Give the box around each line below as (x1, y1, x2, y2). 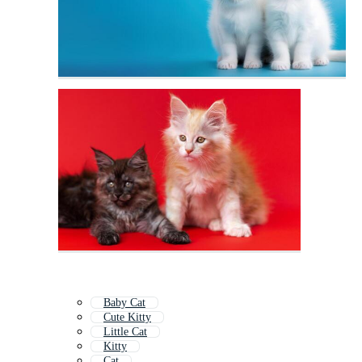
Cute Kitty (103, 311, 151, 324)
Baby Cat (103, 297, 145, 309)
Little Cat (103, 326, 147, 339)
